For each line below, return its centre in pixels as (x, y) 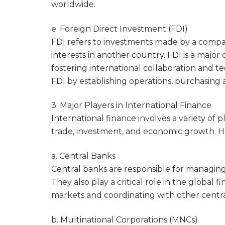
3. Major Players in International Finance (131, 105)
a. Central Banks (83, 156)
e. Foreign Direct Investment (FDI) (120, 29)
